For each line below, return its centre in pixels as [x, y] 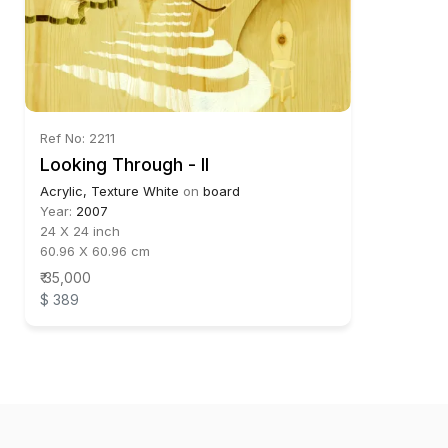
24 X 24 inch [80, 230]
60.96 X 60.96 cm [95, 250]
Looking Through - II [124, 164]
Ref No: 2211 [77, 137]
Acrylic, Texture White [109, 190]
